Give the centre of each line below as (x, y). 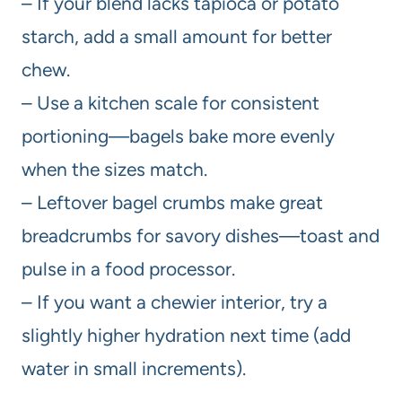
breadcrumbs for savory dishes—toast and (201, 236)
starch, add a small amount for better (177, 36)
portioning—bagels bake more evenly (178, 136)
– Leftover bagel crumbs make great (172, 202)
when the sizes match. (114, 169)
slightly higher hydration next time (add (186, 335)
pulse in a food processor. (128, 269)
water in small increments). (134, 368)
